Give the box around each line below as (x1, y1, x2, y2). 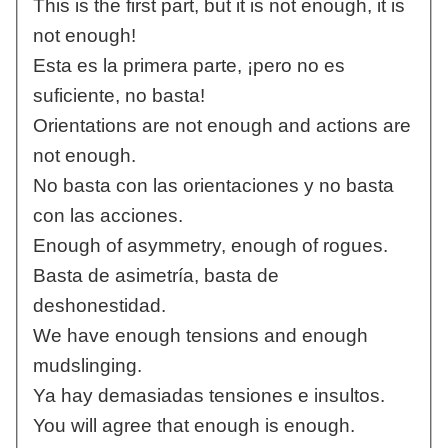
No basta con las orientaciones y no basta (32, 175, 394, 197)
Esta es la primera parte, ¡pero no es (32, 55, 345, 77)
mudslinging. (32, 355, 142, 377)
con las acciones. (32, 205, 183, 227)
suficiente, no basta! (32, 85, 205, 107)
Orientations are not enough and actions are (32, 115, 411, 137)
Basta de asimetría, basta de (32, 265, 279, 287)
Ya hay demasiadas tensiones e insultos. (32, 385, 385, 407)
